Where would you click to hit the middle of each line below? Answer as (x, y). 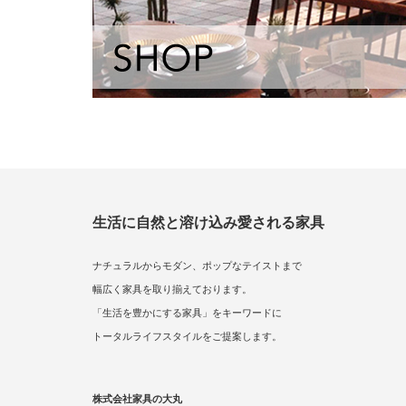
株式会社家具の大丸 (137, 398)
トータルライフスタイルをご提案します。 (187, 336)
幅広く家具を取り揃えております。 (172, 289)
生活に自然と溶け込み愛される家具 (208, 222)
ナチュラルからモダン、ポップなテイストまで (197, 266)
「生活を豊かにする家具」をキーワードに (187, 313)
